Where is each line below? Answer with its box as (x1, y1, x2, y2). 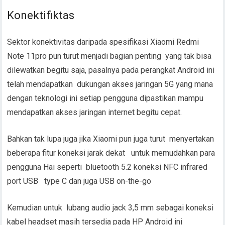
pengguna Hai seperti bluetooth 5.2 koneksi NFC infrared (7, 162, 208, 172)
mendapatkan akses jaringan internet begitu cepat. (7, 107, 182, 117)
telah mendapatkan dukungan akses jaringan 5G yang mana (7, 79, 213, 89)
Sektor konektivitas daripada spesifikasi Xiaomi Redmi (7, 37, 199, 47)
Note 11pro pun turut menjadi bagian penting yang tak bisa (7, 51, 212, 61)
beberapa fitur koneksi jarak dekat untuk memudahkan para (7, 148, 215, 158)
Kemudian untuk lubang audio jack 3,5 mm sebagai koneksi (7, 202, 214, 212)
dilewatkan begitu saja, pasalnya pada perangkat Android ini (7, 65, 215, 75)
